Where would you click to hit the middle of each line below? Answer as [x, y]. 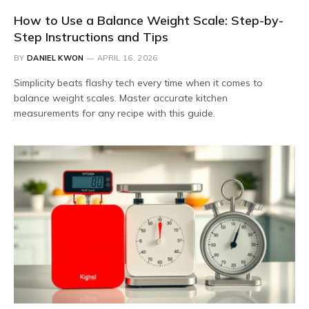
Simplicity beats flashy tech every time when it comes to [138, 82]
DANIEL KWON [56, 58]
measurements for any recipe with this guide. [114, 113]
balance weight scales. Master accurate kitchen [121, 98]
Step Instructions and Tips [91, 37]
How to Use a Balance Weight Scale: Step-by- [149, 20]
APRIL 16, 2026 [128, 58]
